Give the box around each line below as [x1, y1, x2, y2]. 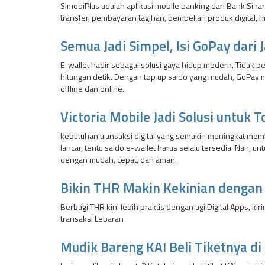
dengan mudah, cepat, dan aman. [60, 153, 177, 166]
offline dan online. [60, 82, 124, 95]
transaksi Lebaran [60, 212, 124, 225]
